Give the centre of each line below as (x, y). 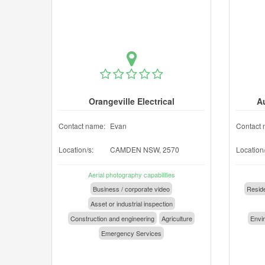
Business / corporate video (131, 189)
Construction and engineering (112, 218)
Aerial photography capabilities (131, 174)
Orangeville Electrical (131, 101)
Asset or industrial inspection (131, 203)
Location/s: (76, 149)
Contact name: (82, 126)
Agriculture (177, 218)
